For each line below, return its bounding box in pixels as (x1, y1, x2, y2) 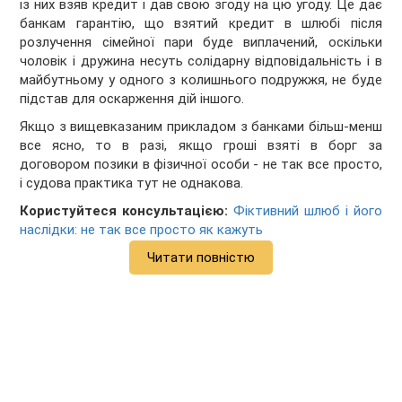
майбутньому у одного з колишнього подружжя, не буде (20, 72, 382, 89)
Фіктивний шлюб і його (233, 203, 382, 220)
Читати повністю (147, 249, 255, 267)
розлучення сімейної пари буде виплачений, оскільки (20, 34, 382, 51)
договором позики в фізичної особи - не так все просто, (20, 156, 382, 173)
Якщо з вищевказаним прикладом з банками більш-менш (20, 118, 382, 135)
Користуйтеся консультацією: (20, 203, 229, 220)
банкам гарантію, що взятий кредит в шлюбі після (20, 15, 382, 32)
